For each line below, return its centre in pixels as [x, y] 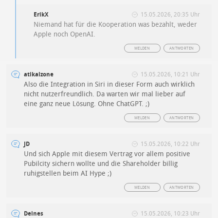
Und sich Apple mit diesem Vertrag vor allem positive [107, 154]
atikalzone [39, 75]
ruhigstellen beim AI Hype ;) [68, 174]
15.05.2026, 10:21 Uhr [170, 75]
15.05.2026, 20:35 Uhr [170, 15]
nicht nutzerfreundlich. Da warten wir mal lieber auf [105, 94]
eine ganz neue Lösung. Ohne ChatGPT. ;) [87, 104]
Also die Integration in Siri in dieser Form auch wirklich [109, 85]
